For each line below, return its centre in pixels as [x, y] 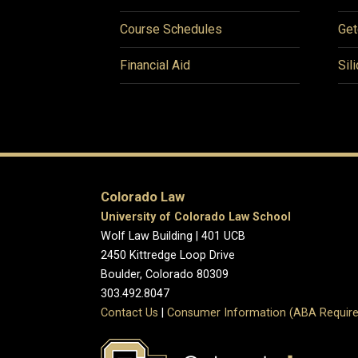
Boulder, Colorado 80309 [165, 274]
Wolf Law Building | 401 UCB [173, 236]
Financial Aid [155, 65]
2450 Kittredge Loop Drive [168, 255]
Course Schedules [171, 29]
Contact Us [129, 312]
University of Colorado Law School [196, 217]
